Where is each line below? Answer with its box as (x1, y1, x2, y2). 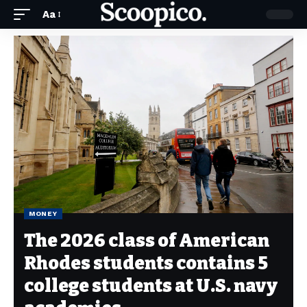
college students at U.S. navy (24, 275, 278, 297)
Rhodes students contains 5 (24, 253, 268, 274)
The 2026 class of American (24, 230, 269, 251)
